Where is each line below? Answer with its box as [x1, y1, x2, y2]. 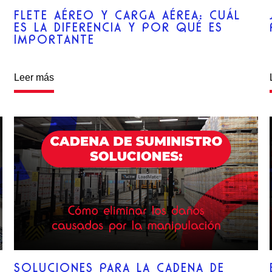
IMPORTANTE [14, 32, 95, 47]
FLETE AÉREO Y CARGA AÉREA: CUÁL [14, 8, 241, 23]
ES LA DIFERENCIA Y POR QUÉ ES [14, 20, 223, 35]
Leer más [14, 72, 55, 83]
